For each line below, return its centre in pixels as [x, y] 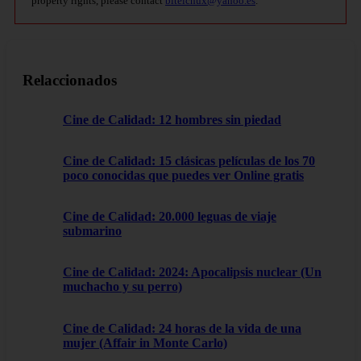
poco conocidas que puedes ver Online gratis [183, 175]
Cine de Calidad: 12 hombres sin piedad [172, 119]
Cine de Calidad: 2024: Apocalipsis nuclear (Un [192, 272]
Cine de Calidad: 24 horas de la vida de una [182, 328]
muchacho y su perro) [122, 287]
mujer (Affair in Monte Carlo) [145, 342]
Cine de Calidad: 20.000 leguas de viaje [170, 217]
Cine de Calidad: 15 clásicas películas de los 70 [189, 160]
